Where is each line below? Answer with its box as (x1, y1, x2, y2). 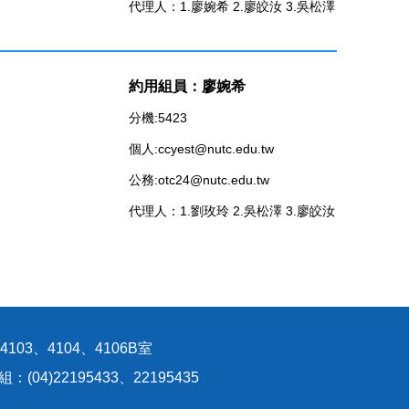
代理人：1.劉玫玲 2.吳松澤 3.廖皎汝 (129, 203, 335, 218)
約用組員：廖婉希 (129, 78, 246, 94)
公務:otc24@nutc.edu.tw (129, 172, 269, 187)
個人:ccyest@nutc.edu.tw (129, 141, 274, 156)
